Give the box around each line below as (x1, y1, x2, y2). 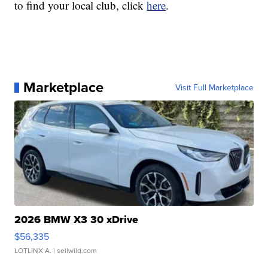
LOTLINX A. (14, 245, 52, 256)
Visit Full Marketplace (175, 81, 254, 94)
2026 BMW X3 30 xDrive (14, 212, 139, 228)
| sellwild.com (51, 245, 98, 256)
